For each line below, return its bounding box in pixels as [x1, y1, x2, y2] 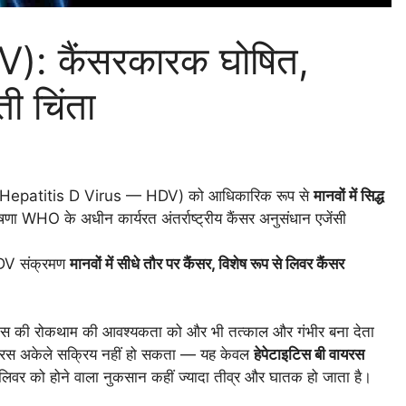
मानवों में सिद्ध [314, 186, 384, 205]
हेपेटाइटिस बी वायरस [254, 345, 364, 364]
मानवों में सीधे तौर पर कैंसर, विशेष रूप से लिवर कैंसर [70, 254, 344, 273]
